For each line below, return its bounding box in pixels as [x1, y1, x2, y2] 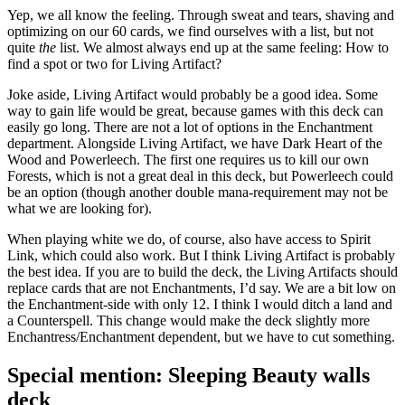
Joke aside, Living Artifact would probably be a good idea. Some [7, 87, 378, 103]
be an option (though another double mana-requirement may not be [7, 184, 388, 201]
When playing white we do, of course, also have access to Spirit [7, 231, 371, 248]
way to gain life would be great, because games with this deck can [7, 103, 383, 119]
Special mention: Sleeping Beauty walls [7, 363, 370, 387]
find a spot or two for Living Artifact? [7, 56, 221, 72]
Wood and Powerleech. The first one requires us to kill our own [7, 152, 369, 168]
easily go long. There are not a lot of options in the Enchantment [7, 119, 372, 136]
